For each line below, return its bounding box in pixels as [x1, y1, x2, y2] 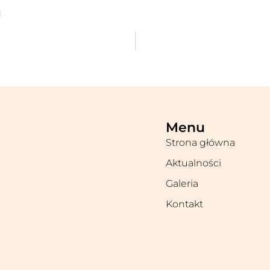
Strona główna [165, 137, 235, 149]
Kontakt [165, 198, 203, 210]
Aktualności [165, 157, 221, 169]
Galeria [165, 178, 198, 190]
